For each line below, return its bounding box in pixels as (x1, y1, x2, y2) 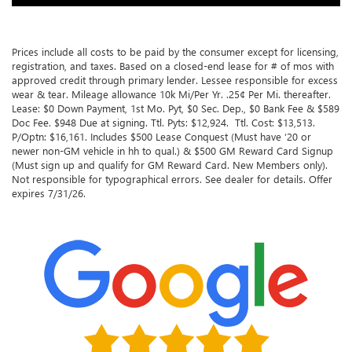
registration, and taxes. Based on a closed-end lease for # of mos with (12, 58, 334, 72)
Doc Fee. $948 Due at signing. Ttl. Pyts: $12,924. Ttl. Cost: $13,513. (12, 115, 315, 129)
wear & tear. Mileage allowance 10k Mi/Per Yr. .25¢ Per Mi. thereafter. (12, 86, 331, 101)
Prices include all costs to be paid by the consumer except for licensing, (12, 44, 339, 58)
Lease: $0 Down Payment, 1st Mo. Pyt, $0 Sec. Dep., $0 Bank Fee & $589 (12, 101, 339, 115)
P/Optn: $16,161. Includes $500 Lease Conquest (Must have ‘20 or (12, 129, 311, 143)
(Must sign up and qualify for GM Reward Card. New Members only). (12, 157, 328, 171)
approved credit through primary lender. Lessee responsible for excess (12, 72, 338, 86)
